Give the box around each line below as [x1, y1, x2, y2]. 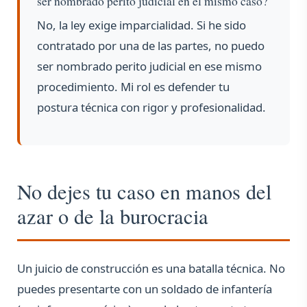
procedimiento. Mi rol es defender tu [37, 79, 230, 95]
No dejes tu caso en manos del [17, 177, 271, 206]
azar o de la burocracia [17, 202, 208, 231]
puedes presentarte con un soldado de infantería [17, 281, 272, 297]
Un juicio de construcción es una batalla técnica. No [17, 260, 285, 277]
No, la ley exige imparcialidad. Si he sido [37, 17, 246, 34]
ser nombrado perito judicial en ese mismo [37, 58, 262, 75]
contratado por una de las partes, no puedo [37, 38, 265, 54]
